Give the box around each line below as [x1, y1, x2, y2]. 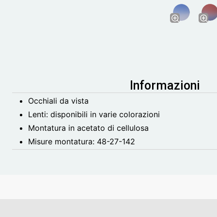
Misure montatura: [28, 137, 97, 147]
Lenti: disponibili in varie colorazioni [28, 109, 160, 120]
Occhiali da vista [28, 96, 89, 106]
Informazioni [129, 78, 201, 93]
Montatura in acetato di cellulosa [28, 123, 149, 133]
